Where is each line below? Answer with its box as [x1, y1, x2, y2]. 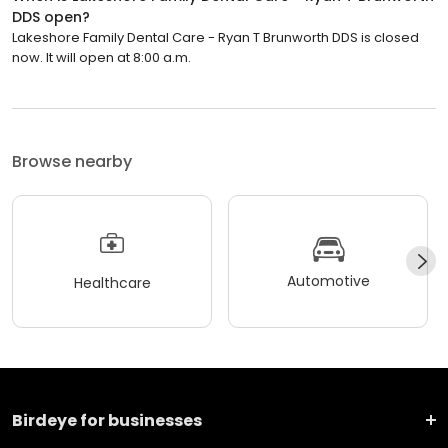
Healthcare [73, 273, 151, 294]
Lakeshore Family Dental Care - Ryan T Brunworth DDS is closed [12, 27, 419, 47]
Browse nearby [12, 149, 132, 173]
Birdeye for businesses [12, 408, 202, 432]
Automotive [286, 271, 370, 292]
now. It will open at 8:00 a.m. [12, 47, 191, 67]
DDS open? [12, 6, 90, 27]
